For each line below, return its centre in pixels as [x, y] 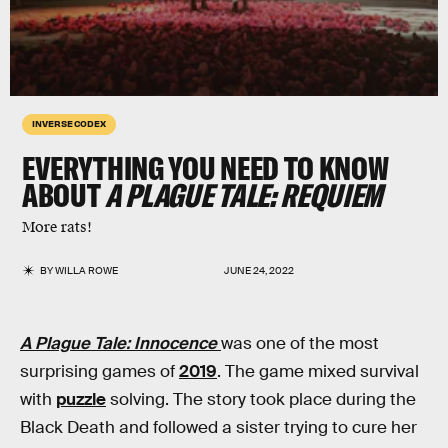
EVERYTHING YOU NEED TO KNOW [205, 168]
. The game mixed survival [318, 371]
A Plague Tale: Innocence [118, 343]
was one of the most [300, 343]
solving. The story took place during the [261, 399]
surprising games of [99, 371]
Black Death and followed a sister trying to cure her [218, 427]
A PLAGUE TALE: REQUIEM [244, 195]
